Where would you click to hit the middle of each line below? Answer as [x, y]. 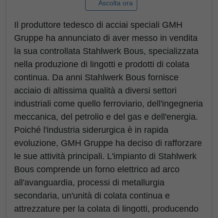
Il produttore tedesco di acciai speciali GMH [98, 25]
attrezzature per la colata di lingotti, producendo [106, 209]
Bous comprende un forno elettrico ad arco [97, 169]
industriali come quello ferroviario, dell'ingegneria [109, 104]
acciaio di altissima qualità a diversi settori [95, 91]
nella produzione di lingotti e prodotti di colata [102, 64]
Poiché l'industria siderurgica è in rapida [91, 130]
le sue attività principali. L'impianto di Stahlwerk [105, 156]
